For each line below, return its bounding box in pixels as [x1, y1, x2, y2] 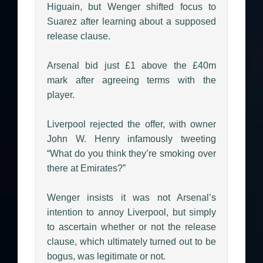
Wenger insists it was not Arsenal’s [47, 192, 216, 203]
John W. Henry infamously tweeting [47, 133, 216, 144]
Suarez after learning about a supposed [47, 16, 216, 26]
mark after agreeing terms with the [47, 75, 216, 85]
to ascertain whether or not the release [47, 221, 216, 232]
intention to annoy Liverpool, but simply [47, 207, 216, 217]
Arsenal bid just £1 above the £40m [47, 60, 216, 70]
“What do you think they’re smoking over [47, 148, 216, 159]
